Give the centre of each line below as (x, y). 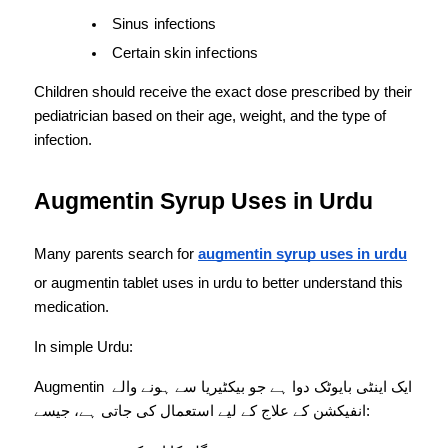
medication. (71, 307)
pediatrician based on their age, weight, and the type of (210, 116)
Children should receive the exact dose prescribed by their (223, 92)
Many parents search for (116, 254)
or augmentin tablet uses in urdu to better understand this (218, 283)
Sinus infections (164, 24)
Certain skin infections (185, 53)
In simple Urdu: (83, 347)
